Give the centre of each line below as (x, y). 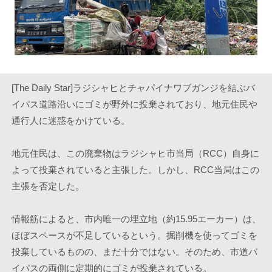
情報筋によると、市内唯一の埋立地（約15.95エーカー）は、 (136, 219)
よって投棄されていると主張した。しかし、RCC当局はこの (135, 170)
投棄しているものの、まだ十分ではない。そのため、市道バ (134, 252)
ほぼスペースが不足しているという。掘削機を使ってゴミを (134, 235)
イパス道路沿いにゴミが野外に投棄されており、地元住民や (134, 104)
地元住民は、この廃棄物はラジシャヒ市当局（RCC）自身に (135, 153)
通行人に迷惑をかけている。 (70, 121)
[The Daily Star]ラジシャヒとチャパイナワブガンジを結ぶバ (133, 88)
